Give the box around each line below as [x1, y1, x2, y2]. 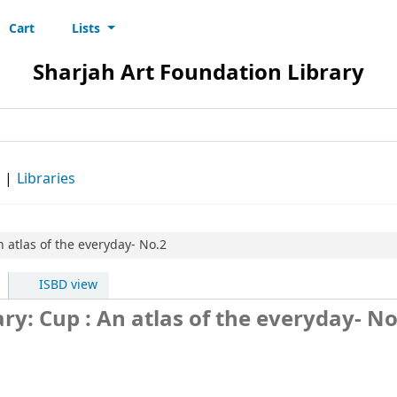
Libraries [17, 168, 75, 190]
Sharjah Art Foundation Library [33, 57, 364, 89]
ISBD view [35, 276, 98, 294]
